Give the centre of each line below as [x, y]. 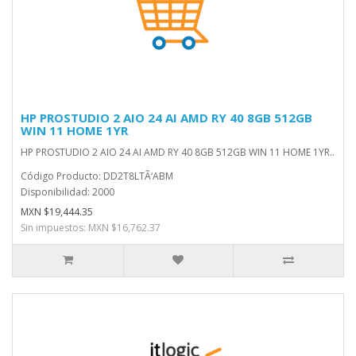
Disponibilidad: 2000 [68, 192]
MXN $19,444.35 [57, 212]
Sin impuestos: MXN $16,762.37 [91, 228]
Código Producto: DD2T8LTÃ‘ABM [97, 176]
